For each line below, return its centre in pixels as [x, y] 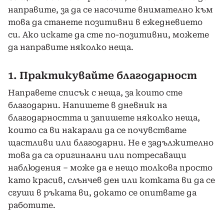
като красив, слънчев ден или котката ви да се [111, 180]
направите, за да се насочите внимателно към [110, 9]
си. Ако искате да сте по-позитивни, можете [108, 34]
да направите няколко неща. [71, 47]
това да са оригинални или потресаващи [97, 155]
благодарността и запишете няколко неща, [104, 117]
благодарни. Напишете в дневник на [87, 105]
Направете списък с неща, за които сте [95, 92]
